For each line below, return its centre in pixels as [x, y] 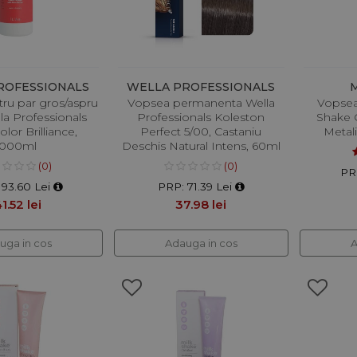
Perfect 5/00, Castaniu [201, 132]
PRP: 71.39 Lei [196, 187]
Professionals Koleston [201, 118]
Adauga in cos [201, 243]
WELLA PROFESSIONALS [201, 87]
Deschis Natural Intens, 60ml [201, 146]
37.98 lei [201, 205]
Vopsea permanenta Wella [201, 103]
